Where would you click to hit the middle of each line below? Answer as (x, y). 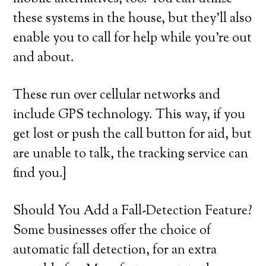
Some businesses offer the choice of (112, 231)
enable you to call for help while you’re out (133, 39)
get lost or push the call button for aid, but (133, 135)
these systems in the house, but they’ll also (133, 19)
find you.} (40, 174)
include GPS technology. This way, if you (129, 115)
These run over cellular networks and (117, 96)
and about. (44, 58)
